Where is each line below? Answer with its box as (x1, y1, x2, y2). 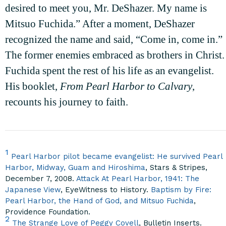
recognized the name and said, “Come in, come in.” (5, 33, 222, 46)
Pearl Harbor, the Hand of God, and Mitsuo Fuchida (5, 196, 194, 206)
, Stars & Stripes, (145, 163, 207, 173)
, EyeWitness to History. (61, 185, 151, 195)
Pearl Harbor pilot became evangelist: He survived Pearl (11, 152, 222, 161)
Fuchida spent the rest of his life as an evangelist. (5, 65, 214, 77)
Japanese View (5, 185, 61, 195)
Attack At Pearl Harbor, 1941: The (76, 174, 199, 184)
